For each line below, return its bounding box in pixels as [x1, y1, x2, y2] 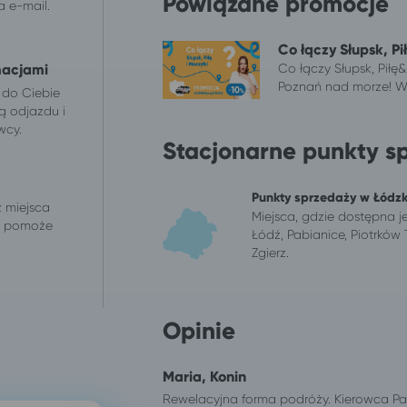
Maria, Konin [163, 367, 246, 385]
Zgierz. [252, 244, 289, 260]
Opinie [163, 315, 235, 345]
